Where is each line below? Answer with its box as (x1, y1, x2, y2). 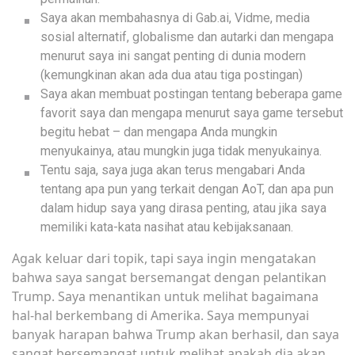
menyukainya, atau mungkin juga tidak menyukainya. (40, 143, 322, 159)
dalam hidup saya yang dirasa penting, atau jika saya (40, 200, 326, 216)
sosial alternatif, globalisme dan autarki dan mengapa (40, 29, 334, 45)
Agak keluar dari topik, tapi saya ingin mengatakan (12, 250, 316, 268)
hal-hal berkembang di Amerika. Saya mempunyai (12, 307, 309, 325)
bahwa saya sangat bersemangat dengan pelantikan (12, 269, 326, 287)
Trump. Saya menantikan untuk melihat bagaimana (12, 288, 319, 306)
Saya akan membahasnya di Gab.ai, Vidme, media (40, 10, 310, 26)
